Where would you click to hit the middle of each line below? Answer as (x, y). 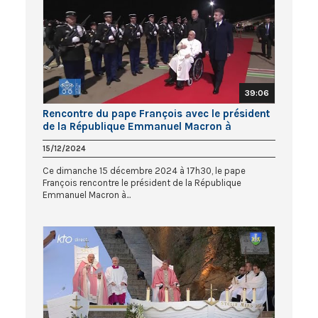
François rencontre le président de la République (142, 183)
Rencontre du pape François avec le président (156, 114)
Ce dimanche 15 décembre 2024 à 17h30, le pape (144, 171)
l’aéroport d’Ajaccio (91, 139)
